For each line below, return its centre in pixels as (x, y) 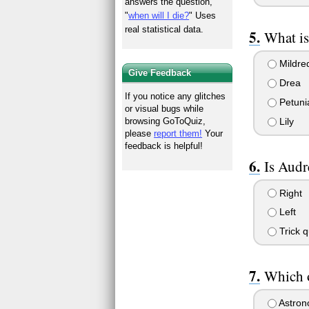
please (140, 133)
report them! (178, 133)
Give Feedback (160, 72)
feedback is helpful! (164, 146)
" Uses (203, 16)
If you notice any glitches (176, 96)
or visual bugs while (165, 108)
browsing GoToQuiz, (166, 121)
